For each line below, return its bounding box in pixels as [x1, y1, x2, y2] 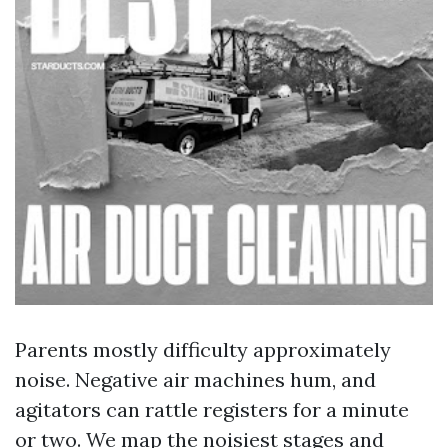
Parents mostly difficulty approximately [15, 337, 391, 362]
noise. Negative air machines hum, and [15, 367, 376, 392]
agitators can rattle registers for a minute [15, 397, 409, 422]
